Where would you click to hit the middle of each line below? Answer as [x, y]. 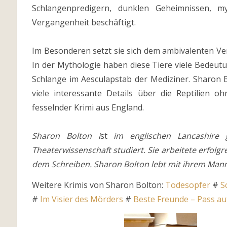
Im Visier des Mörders [82, 199]
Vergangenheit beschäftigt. [84, 22]
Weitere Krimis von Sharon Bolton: [99, 185]
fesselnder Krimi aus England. [88, 107]
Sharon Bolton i [66, 136]
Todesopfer [188, 185]
